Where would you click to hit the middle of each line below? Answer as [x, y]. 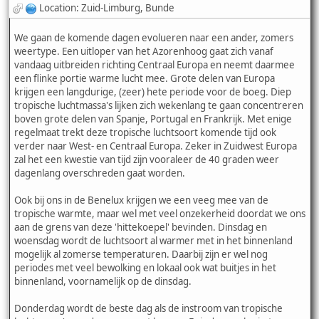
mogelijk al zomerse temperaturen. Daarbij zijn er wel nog [141, 254]
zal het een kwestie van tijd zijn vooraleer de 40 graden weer [147, 159]
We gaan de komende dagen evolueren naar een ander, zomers [154, 37]
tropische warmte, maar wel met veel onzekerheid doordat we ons [160, 213]
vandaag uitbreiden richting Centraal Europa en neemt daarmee [155, 64]
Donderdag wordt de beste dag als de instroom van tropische [148, 308]
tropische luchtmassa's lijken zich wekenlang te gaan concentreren [159, 105]
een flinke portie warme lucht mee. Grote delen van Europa [145, 78]
